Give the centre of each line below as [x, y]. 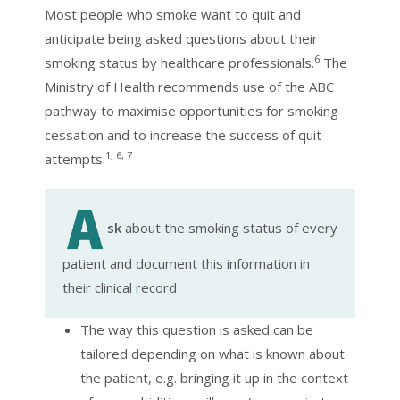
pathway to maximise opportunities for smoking [192, 111]
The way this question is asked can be [197, 330]
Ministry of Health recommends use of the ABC [189, 87]
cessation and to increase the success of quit [183, 135]
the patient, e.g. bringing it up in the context [214, 378]
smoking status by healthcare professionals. [179, 63]
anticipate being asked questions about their [181, 39]
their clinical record [120, 288]
